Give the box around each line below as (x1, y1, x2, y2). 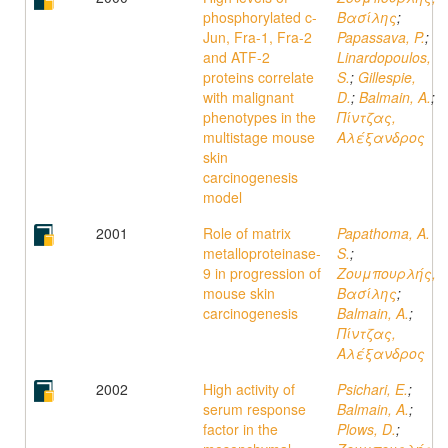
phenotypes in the (203, 107, 316, 127)
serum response (203, 399, 306, 419)
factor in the (203, 419, 278, 439)
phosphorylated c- (203, 7, 317, 27)
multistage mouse (203, 127, 315, 147)
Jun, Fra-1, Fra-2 (203, 27, 312, 47)
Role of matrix (203, 223, 291, 243)
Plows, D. (337, 419, 396, 439)
